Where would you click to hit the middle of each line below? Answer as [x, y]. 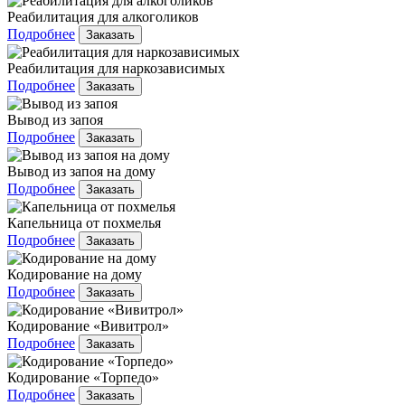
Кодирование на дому [75, 275]
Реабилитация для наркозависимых [116, 69]
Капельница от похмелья [84, 223]
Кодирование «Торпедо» [83, 378]
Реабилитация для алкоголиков [103, 17]
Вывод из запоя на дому [81, 172]
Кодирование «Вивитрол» [88, 326]
